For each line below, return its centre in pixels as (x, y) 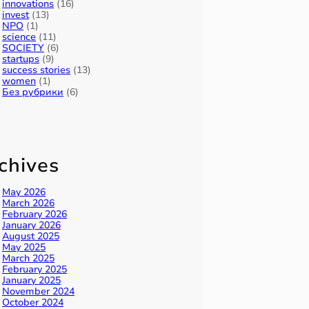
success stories (36, 70)
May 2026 (24, 192)
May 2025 (24, 248)
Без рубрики (33, 92)
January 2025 (31, 281)
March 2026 (28, 203)
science (19, 37)
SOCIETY (23, 48)
